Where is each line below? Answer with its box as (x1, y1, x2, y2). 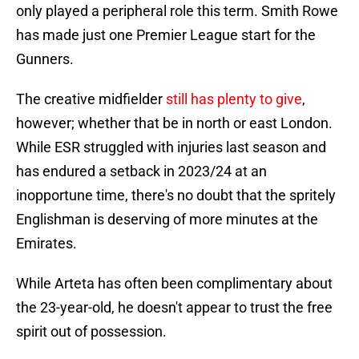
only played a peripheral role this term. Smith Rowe (16, 2, 338, 20)
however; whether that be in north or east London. (16, 115, 333, 132)
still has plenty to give (166, 91, 302, 108)
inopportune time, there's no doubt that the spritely (16, 187, 336, 204)
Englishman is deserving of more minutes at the (16, 211, 318, 228)
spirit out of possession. (16, 323, 167, 341)
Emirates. (16, 235, 77, 252)
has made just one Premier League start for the (16, 26, 316, 44)
